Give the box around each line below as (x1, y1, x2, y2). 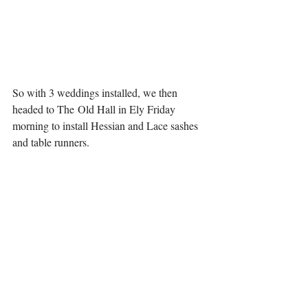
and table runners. (12, 134, 93, 149)
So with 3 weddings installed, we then (12, 85, 180, 100)
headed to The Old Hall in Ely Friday (12, 101, 178, 116)
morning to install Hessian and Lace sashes (12, 118, 201, 133)
